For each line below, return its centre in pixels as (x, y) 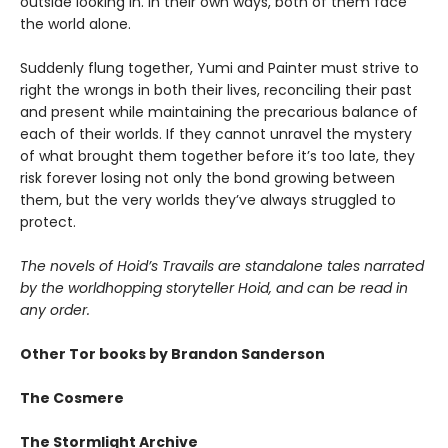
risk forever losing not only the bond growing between (207, 178)
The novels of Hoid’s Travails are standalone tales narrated (222, 266)
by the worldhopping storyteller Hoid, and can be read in (214, 288)
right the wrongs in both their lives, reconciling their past (216, 90)
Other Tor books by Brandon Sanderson (172, 354)
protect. (48, 222)
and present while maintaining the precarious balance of (219, 112)
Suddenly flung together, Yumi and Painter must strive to (219, 68)
